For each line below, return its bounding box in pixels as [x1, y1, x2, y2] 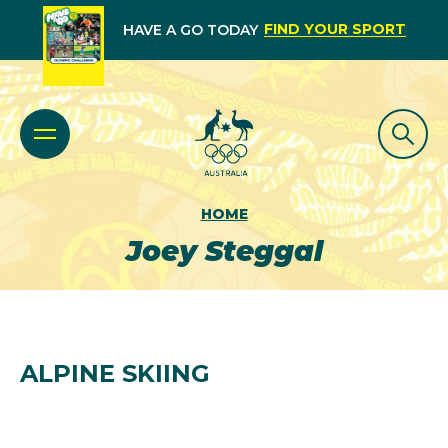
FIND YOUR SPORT [263, 20, 406, 38]
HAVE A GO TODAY [122, 21, 258, 39]
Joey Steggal [125, 234, 323, 268]
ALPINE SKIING [20, 359, 210, 388]
